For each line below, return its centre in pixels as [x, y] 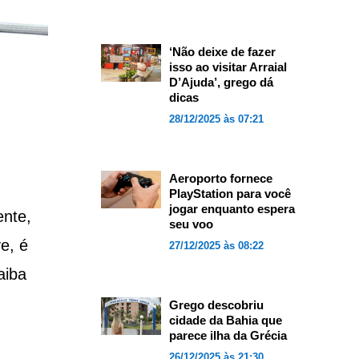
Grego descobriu [216, 305]
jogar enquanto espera [232, 209]
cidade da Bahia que [225, 320]
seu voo [191, 224]
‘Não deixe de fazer [222, 52]
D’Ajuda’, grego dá [221, 82]
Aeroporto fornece [220, 178]
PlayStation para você [230, 194]
